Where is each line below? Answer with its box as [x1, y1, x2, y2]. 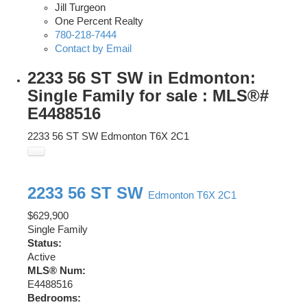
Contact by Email [55, 43, 132, 55]
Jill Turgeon [55, 2, 106, 14]
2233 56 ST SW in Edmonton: [27, 69, 256, 88]
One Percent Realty [55, 16, 143, 27]
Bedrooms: [27, 293, 81, 304]
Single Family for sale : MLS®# [27, 86, 269, 106]
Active [27, 251, 56, 263]
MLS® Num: [27, 265, 86, 277]
